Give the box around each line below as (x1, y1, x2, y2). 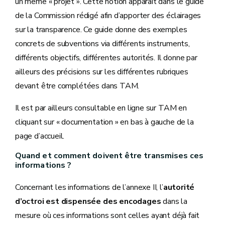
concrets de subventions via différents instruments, (15, 38, 190, 49)
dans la (161, 196, 188, 207)
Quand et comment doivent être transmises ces (15, 150, 204, 161)
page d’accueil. (15, 131, 65, 142)
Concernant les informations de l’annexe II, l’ (15, 182, 163, 193)
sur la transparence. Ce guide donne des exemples (15, 24, 187, 35)
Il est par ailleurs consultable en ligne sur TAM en (15, 102, 187, 114)
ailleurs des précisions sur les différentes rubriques (15, 66, 188, 77)
